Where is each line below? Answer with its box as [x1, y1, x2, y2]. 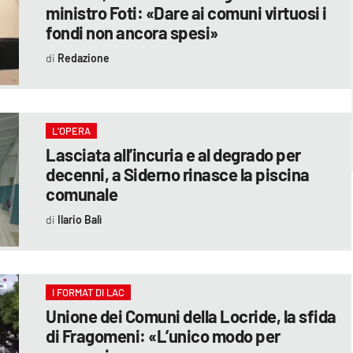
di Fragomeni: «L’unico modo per [46, 325, 281, 346]
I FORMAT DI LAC [52, 285, 125, 299]
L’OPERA [52, 124, 91, 137]
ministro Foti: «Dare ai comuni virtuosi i [46, 2, 327, 23]
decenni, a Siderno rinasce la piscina [46, 163, 310, 184]
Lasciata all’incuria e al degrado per [46, 143, 301, 165]
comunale [46, 183, 118, 204]
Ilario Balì [57, 212, 102, 226]
